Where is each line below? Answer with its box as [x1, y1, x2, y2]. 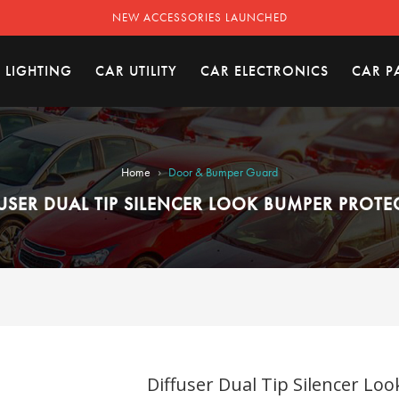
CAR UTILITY [95, 61, 177, 80]
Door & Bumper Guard [168, 164, 278, 180]
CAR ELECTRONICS [200, 61, 329, 80]
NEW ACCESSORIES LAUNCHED [111, 10, 288, 25]
